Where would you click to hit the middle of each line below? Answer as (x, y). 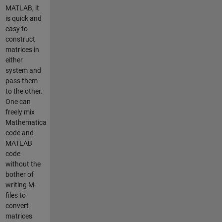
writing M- (21, 185)
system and (23, 70)
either (14, 60)
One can (18, 101)
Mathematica (26, 122)
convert (17, 205)
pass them (21, 81)
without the (23, 164)
